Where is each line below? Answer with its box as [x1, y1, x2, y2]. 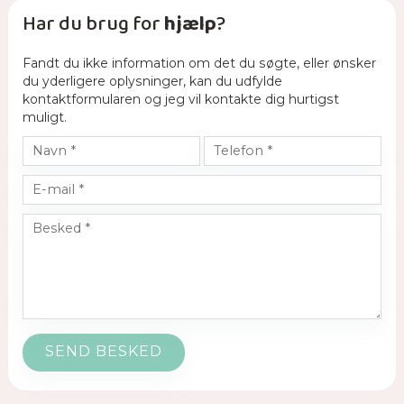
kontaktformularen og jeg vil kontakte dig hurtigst [22, 92, 339, 107]
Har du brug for [22, 8, 164, 41]
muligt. [22, 110, 67, 125]
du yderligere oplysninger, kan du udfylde [22, 74, 282, 89]
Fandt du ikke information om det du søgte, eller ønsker [22, 56, 376, 71]
